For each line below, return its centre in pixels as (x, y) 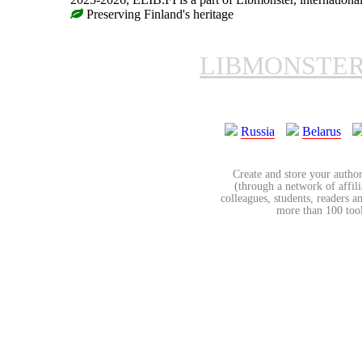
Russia (258, 131)
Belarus (322, 131)
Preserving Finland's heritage (158, 14)
